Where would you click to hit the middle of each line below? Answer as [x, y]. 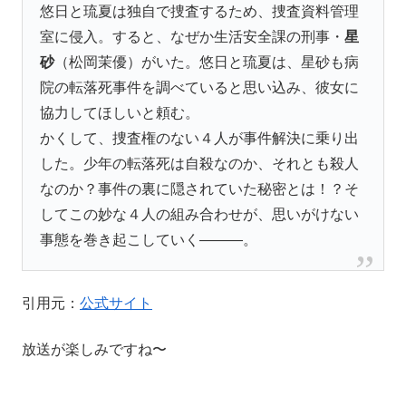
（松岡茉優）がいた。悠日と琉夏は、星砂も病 [207, 62]
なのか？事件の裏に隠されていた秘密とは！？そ [200, 188]
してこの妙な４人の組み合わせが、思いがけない [200, 214]
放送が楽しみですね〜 [94, 349]
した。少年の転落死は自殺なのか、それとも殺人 [200, 163]
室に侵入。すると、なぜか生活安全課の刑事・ [193, 36]
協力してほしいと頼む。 [120, 112]
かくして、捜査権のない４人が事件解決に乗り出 [200, 138]
